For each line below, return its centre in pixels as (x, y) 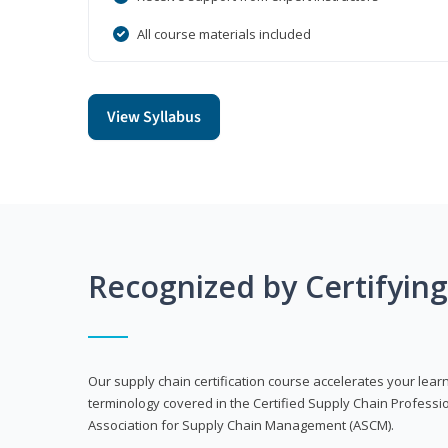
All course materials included (224, 34)
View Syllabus (154, 117)
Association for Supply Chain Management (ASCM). (241, 425)
